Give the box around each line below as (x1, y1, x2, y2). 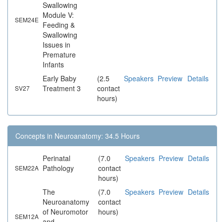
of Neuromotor (43, 207, 88, 217)
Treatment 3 (43, 83, 81, 94)
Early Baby (43, 73, 76, 84)
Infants (43, 59, 64, 70)
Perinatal (43, 153, 70, 164)
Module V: (43, 10, 74, 20)
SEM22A (15, 164, 39, 172)
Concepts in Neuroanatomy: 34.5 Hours (15, 131, 140, 141)
